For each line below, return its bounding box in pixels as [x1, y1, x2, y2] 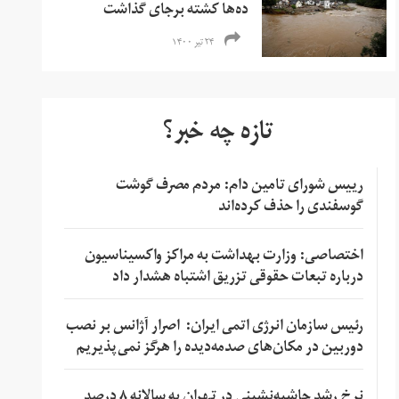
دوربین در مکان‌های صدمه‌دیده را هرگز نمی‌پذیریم [76, 332, 363, 365]
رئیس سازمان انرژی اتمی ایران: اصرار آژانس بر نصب [65, 311, 363, 344]
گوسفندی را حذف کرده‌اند [217, 191, 363, 224]
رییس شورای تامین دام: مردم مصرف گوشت [115, 170, 363, 203]
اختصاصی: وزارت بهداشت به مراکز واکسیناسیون [84, 240, 363, 273]
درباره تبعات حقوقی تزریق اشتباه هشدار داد [111, 262, 363, 295]
